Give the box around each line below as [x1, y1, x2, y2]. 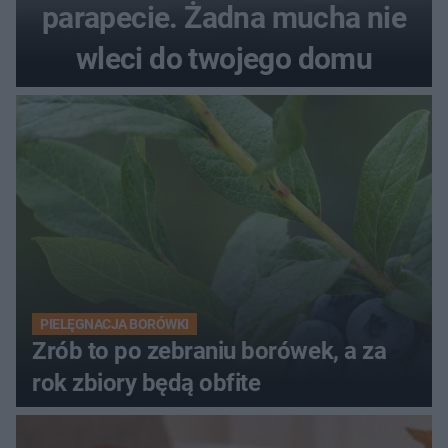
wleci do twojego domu [75, 41, 373, 77]
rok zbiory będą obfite [32, 369, 261, 398]
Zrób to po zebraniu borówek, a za [32, 337, 387, 366]
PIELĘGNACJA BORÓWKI [40, 316, 189, 333]
